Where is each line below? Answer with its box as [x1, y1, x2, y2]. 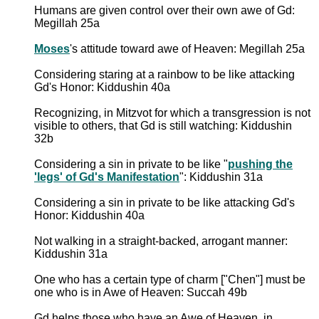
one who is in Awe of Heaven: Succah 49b [34, 286, 247, 298]
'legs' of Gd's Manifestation [34, 170, 179, 183]
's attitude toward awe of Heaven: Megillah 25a [70, 42, 305, 55]
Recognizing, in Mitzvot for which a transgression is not [34, 106, 310, 119]
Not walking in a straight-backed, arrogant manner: [34, 234, 288, 247]
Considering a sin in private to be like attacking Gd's [34, 196, 295, 209]
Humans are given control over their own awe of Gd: [34, 4, 295, 16]
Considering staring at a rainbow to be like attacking [34, 68, 295, 80]
